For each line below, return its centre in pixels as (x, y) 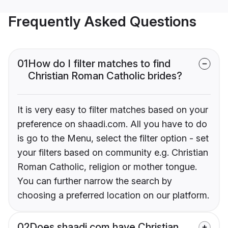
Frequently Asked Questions (102, 22)
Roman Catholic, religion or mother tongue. (107, 167)
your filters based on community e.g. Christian (113, 153)
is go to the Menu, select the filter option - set (113, 138)
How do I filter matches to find (99, 64)
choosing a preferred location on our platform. (113, 195)
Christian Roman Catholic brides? (105, 76)
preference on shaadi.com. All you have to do (112, 124)
